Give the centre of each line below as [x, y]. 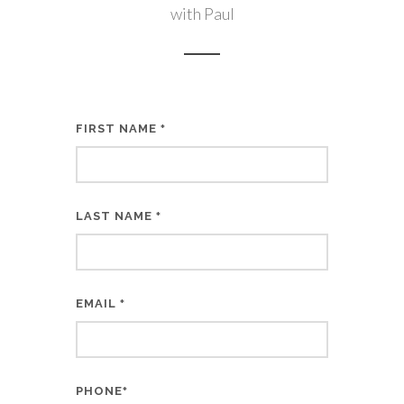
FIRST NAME [118, 128]
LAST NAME [116, 216]
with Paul [202, 13]
